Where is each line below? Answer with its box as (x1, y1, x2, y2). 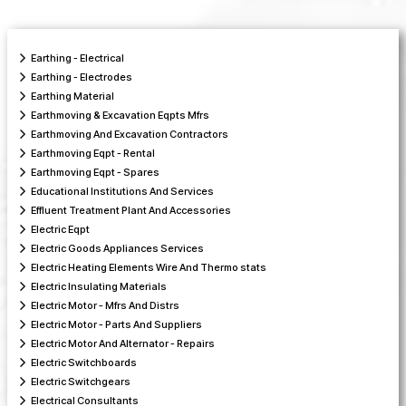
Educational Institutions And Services (31, 185, 214, 198)
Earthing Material (31, 90, 114, 103)
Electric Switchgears (31, 375, 130, 389)
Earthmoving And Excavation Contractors (31, 128, 228, 141)
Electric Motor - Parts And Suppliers (31, 318, 202, 332)
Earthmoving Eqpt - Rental (31, 147, 155, 160)
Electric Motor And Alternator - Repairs (31, 337, 215, 351)
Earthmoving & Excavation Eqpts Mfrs (31, 109, 209, 122)
